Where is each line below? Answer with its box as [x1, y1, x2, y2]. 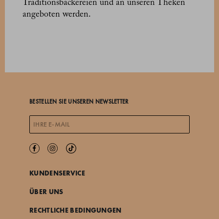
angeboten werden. [22, 10, 91, 20]
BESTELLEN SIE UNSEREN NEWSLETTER [29, 98, 129, 105]
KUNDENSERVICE [29, 169, 85, 178]
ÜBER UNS [29, 187, 64, 197]
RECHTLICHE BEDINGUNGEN [29, 206, 122, 215]
